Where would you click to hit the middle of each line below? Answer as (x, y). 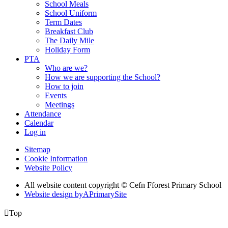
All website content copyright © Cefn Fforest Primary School (123, 185)
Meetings (60, 105)
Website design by (54, 194)
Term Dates (63, 22)
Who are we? (66, 68)
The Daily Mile (69, 41)
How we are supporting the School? (103, 77)
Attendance (43, 114)
